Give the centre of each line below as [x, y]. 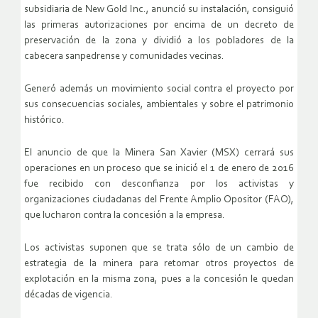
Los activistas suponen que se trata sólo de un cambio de [159, 248]
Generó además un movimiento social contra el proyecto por [159, 89]
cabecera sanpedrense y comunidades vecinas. [124, 57]
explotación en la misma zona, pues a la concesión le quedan [159, 280]
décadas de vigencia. [68, 295]
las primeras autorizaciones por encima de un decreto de [159, 26]
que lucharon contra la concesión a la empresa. [125, 216]
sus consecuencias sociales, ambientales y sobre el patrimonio [159, 105]
